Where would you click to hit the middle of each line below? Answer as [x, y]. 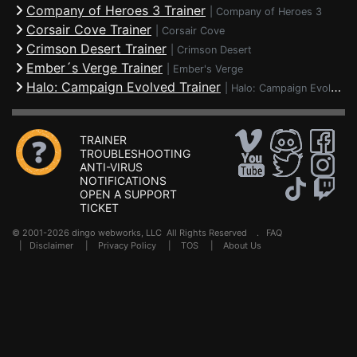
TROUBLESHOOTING [135, 153]
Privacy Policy [127, 245]
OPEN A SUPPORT [128, 194]
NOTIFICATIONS [123, 180]
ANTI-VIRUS [111, 167]
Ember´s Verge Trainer [94, 68]
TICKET [99, 208]
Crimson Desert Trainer [96, 49]
